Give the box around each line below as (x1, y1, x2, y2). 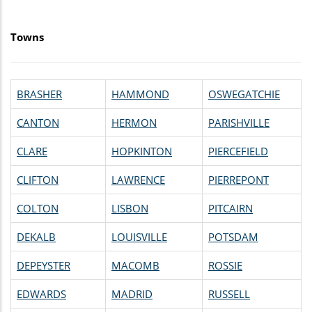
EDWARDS (17, 286, 66, 301)
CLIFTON (17, 172, 58, 187)
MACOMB (111, 258, 159, 272)
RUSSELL (208, 286, 250, 301)
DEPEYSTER (17, 258, 70, 272)
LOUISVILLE (111, 229, 167, 244)
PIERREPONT (208, 172, 269, 187)
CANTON (17, 115, 59, 130)
